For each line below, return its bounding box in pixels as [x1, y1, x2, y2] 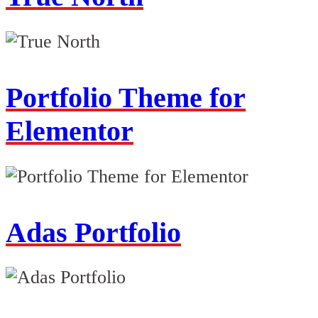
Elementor [6, 115, 133, 147]
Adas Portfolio [6, 216, 181, 248]
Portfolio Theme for [6, 82, 246, 114]
